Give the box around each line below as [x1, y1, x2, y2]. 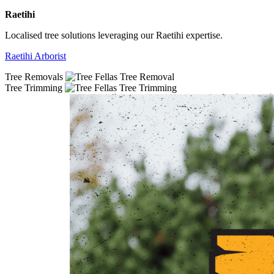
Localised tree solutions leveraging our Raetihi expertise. [5, 29, 223, 40]
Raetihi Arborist [5, 50, 66, 61]
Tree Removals [5, 71, 63, 82]
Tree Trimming [5, 82, 62, 93]
